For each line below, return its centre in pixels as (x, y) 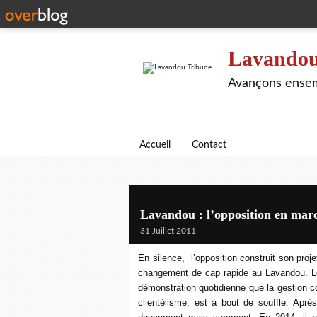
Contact (209, 145)
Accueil (155, 145)
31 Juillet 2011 (168, 231)
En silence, (163, 258)
